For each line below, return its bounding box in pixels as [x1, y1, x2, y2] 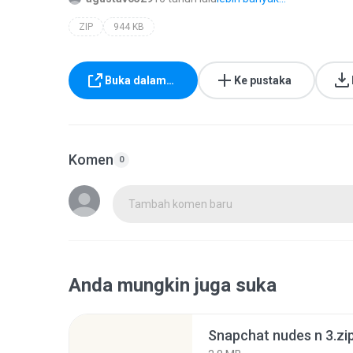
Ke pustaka [234, 74, 292, 87]
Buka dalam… [105, 74, 174, 87]
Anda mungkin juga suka [69, 274, 277, 296]
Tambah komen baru [128, 198, 232, 210]
